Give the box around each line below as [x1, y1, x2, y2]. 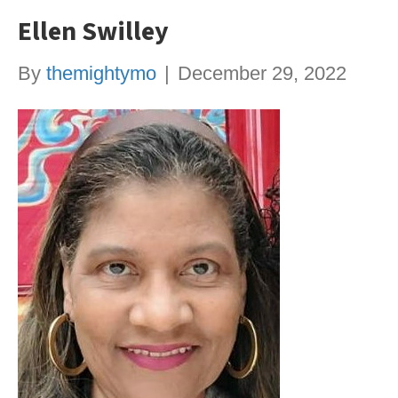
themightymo [46, 62, 156, 85]
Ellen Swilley [18, 12, 169, 52]
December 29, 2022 [178, 62, 346, 85]
